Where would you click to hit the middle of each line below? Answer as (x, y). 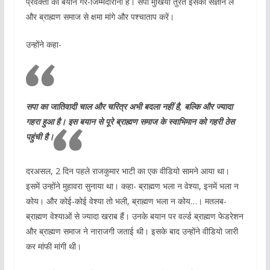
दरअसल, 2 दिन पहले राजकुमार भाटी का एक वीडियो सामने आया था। (127, 171)
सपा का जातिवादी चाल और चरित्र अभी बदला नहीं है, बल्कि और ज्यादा (129, 106)
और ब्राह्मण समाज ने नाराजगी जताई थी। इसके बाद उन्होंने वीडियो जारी (132, 231)
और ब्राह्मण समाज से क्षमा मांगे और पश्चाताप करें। (100, 16)
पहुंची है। (39, 136)
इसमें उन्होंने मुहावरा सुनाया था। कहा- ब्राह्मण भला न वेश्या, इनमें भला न (132, 186)
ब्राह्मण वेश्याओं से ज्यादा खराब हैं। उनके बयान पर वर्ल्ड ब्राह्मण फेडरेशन (134, 216)
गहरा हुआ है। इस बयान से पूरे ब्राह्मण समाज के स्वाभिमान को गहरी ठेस (130, 121)
